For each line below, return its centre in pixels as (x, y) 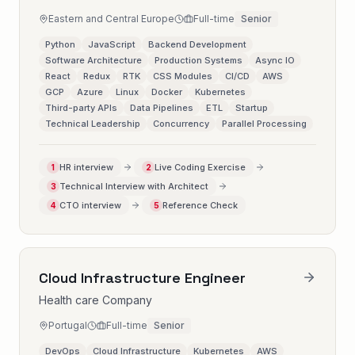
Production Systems (198, 60)
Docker (167, 92)
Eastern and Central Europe (111, 19)
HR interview (86, 167)
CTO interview (90, 205)
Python (60, 44)
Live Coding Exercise (200, 167)
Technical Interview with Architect (134, 186)
